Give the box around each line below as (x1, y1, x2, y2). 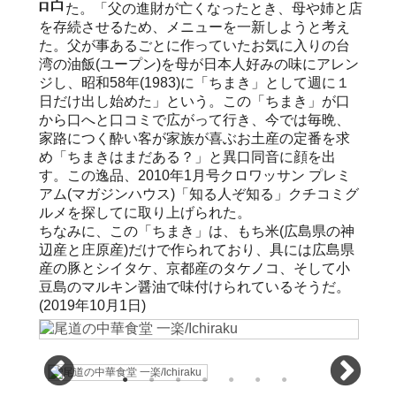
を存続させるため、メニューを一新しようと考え (39, 19, 350, 34)
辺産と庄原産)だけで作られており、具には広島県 (39, 241, 354, 257)
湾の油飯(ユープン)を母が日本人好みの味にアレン (39, 56, 359, 72)
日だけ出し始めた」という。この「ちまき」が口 (39, 93, 350, 109)
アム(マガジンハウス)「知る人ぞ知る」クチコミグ (39, 186, 359, 202)
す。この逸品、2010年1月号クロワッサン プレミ (39, 167, 351, 183)
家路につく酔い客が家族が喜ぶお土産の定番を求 (39, 130, 350, 146)
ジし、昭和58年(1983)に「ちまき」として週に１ (39, 74, 350, 90)
